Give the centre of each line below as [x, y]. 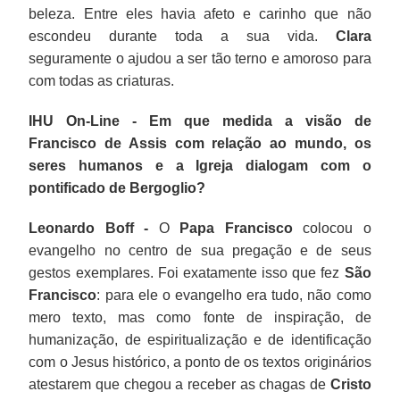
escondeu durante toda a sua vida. [182, 36]
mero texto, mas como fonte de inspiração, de [200, 317]
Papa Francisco [236, 228]
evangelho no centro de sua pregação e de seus [200, 250]
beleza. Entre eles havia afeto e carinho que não [200, 13]
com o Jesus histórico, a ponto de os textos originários [200, 362]
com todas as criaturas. [102, 80]
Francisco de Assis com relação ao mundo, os [200, 143]
